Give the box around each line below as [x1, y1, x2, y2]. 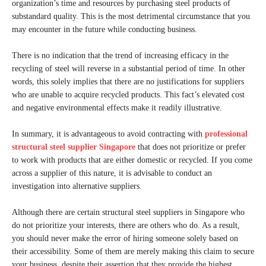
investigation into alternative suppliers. [12, 182, 142, 191]
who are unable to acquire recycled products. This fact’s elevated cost [12, 90, 245, 99]
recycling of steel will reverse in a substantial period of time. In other [12, 64, 245, 73]
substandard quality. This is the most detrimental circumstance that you [12, 12, 250, 21]
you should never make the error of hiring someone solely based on [12, 234, 238, 243]
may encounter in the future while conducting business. [12, 25, 197, 34]
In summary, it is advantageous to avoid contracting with [12, 129, 205, 138]
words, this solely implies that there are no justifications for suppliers [12, 77, 244, 86]
